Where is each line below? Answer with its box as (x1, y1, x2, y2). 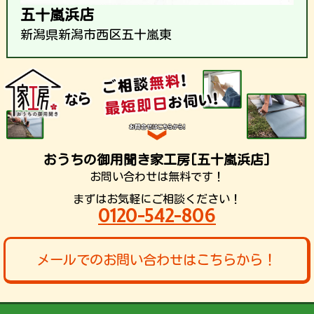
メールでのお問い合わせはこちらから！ (36, 252, 276, 266)
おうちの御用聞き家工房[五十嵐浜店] (43, 152, 271, 166)
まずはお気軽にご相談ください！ (73, 193, 241, 205)
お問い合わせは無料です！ (90, 170, 224, 182)
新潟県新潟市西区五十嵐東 (20, 27, 172, 41)
